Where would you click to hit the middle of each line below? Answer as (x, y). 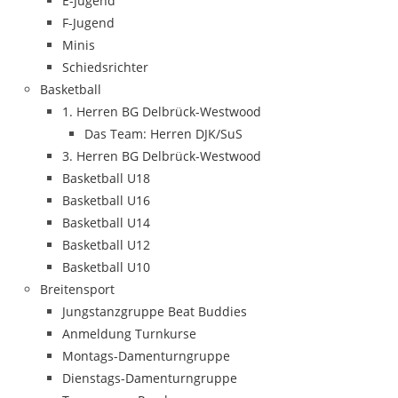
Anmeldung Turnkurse (129, 334)
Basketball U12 (106, 245)
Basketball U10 (106, 267)
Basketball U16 (106, 200)
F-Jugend (88, 23)
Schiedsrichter (105, 67)
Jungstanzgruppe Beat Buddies (155, 311)
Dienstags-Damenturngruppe (150, 378)
